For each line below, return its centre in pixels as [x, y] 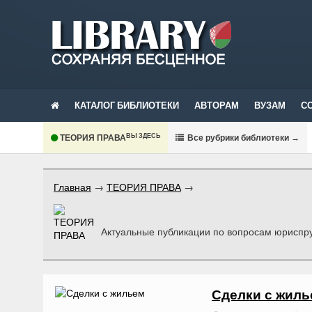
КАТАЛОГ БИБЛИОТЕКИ [127, 105]
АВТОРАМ [217, 105]
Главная [72, 187]
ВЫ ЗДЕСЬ [143, 135]
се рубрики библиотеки [241, 138]
